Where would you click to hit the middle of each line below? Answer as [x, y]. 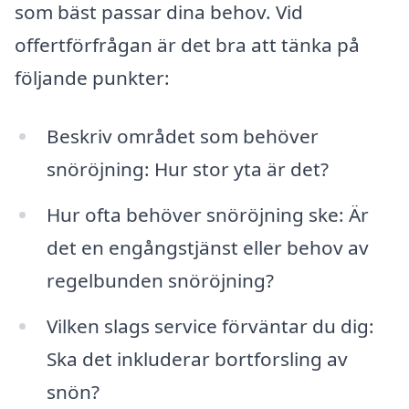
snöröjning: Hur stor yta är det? [187, 169]
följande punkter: [92, 78]
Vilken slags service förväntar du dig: [210, 325]
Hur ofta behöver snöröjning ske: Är [207, 214]
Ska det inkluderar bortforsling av [197, 358]
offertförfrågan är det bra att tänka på [187, 45]
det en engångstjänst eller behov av [207, 247]
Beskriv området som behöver [182, 136]
